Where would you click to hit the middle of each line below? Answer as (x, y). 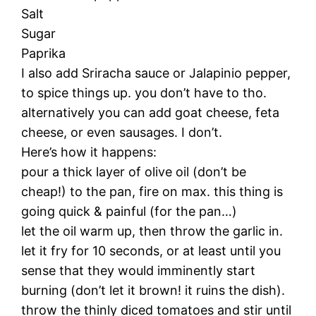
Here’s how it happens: (89, 152)
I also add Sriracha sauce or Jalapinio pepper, (156, 73)
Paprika (44, 53)
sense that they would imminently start (139, 270)
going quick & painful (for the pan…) (129, 211)
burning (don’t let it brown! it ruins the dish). (153, 290)
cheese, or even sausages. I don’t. (122, 132)
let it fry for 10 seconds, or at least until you (151, 250)
